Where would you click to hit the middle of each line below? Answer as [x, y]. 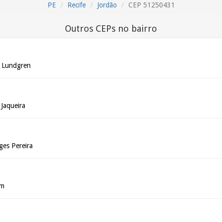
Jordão [107, 5]
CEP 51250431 [151, 5]
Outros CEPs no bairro [111, 28]
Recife [76, 5]
